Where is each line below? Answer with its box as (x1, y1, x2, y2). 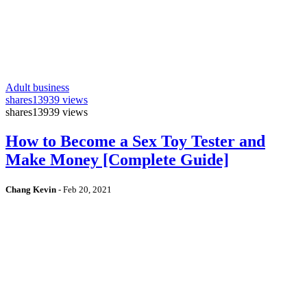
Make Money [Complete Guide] (5, 150, 229, 169)
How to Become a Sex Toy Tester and (5, 132, 265, 150)
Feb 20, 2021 (63, 184, 112, 195)
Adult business (5, 82, 69, 94)
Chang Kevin (5, 184, 56, 195)
